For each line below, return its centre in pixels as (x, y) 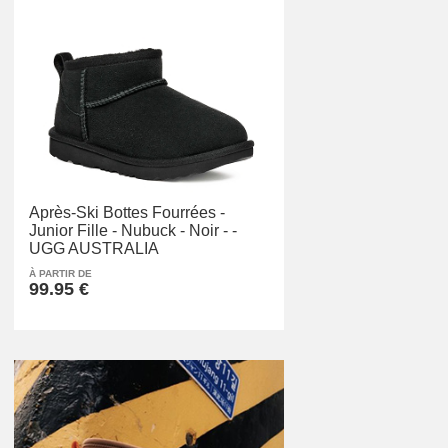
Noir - (208, 230)
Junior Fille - (73, 230)
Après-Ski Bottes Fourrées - (127, 212)
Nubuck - (153, 230)
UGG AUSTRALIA (94, 248)
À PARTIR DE (60, 273)
